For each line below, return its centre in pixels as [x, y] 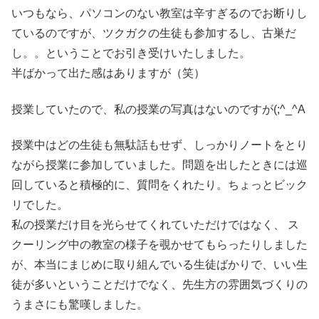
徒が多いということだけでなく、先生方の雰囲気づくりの [159, 285]
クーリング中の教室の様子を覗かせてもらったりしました [159, 245]
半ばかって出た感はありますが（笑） [108, 73]
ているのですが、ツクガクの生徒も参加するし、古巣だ [154, 33]
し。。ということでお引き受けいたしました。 [131, 53]
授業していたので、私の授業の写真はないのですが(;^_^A [158, 109]
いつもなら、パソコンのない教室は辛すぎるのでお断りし [159, 14]
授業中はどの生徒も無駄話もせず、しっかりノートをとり [159, 145]
